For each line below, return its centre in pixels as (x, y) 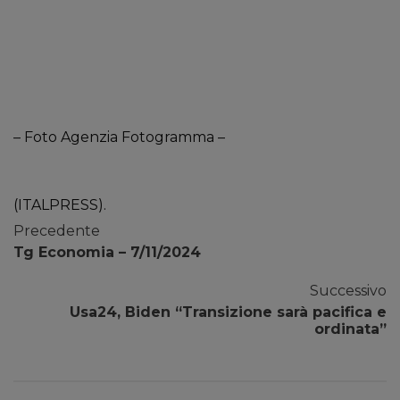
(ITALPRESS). (60, 205)
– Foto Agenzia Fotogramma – (119, 137)
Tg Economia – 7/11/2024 (107, 252)
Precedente (57, 231)
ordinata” (350, 329)
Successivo (348, 291)
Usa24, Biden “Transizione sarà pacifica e (228, 312)
